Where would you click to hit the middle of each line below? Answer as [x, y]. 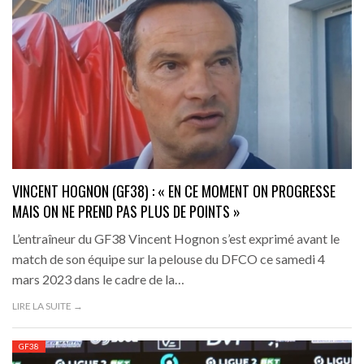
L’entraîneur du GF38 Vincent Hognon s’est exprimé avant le [176, 238]
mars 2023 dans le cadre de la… [98, 279]
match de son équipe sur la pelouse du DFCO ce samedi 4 [169, 258]
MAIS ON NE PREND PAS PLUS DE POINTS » [126, 211]
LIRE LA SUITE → [48, 305]
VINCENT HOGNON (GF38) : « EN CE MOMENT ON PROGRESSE [174, 191]
